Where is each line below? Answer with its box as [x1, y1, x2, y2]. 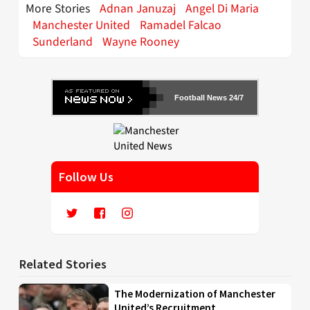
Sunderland [33, 33, 93, 51]
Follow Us [58, 168, 113, 185]
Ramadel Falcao [140, 16, 221, 34]
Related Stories [19, 255, 107, 272]
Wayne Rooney [102, 33, 179, 51]
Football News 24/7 [174, 93, 244, 102]
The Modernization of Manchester [114, 286, 276, 300]
